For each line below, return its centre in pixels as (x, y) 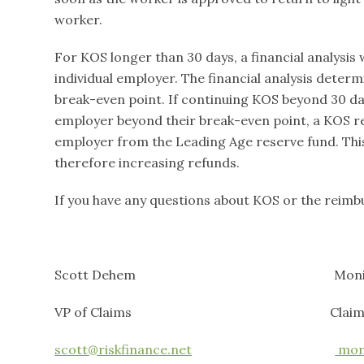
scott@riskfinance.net (123, 349)
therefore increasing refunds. (147, 162)
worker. (79, 19)
